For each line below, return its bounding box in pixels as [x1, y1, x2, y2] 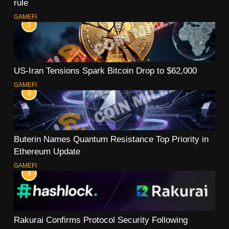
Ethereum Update [14, 147, 80, 156]
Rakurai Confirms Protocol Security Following [14, 215, 188, 224]
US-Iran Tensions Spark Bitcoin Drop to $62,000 [14, 66, 197, 76]
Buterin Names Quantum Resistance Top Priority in [14, 134, 209, 144]
